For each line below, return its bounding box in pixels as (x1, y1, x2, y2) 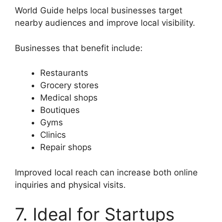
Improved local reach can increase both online (15, 167, 198, 177)
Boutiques (40, 105, 80, 115)
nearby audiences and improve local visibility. (15, 18, 195, 28)
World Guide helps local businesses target (15, 5, 182, 16)
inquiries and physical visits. (15, 179, 126, 190)
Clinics (40, 130, 66, 140)
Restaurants (40, 68, 88, 78)
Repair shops (40, 142, 92, 153)
